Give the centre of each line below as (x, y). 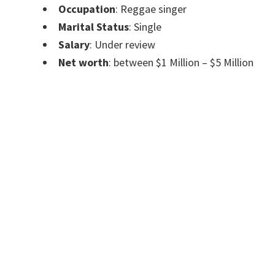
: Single (145, 26)
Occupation (87, 9)
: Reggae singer (151, 9)
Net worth (83, 62)
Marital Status (94, 26)
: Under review (122, 44)
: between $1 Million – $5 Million (181, 62)
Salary (74, 44)
